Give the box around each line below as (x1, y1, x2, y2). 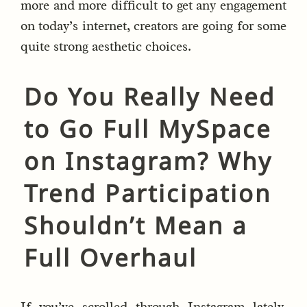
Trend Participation (24, 176, 271, 209)
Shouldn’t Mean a (24, 208, 247, 241)
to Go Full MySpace (24, 112, 271, 145)
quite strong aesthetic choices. (21, 38, 191, 56)
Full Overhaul (24, 241, 197, 273)
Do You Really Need (24, 79, 275, 112)
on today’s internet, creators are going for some (21, 18, 286, 35)
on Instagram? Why (24, 144, 273, 177)
